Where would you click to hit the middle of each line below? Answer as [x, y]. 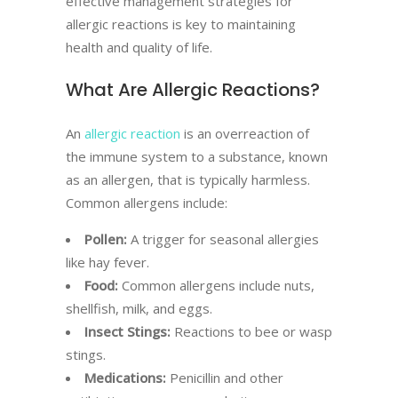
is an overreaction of [245, 133]
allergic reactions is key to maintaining [181, 24]
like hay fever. [107, 262]
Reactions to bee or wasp [251, 331]
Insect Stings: [127, 331]
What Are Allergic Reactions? [193, 90]
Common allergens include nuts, [216, 285]
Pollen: [106, 239]
